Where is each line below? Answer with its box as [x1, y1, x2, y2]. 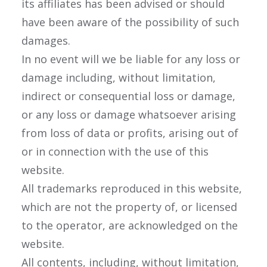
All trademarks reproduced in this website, [21, 181, 242, 195]
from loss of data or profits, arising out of [21, 126, 238, 140]
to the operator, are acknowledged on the [21, 218, 238, 232]
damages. [21, 33, 70, 48]
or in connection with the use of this [21, 144, 209, 159]
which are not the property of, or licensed [21, 200, 237, 214]
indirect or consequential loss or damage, [21, 89, 235, 103]
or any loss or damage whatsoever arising [21, 107, 236, 122]
